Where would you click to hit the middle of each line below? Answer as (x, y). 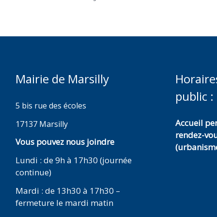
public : (194, 96)
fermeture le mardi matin (64, 202)
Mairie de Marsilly (62, 78)
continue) (33, 172)
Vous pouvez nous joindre (65, 142)
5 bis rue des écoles (51, 105)
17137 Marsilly (42, 124)
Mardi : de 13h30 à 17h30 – (68, 190)
